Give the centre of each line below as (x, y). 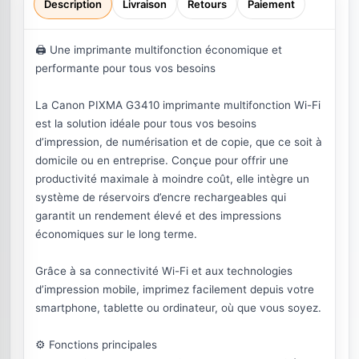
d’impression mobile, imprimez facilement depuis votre (175, 289)
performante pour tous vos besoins (125, 68)
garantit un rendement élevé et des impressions (158, 216)
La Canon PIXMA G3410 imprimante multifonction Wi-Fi (178, 105)
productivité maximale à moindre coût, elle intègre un (172, 179)
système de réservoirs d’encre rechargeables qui (161, 197)
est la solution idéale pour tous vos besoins (146, 123)
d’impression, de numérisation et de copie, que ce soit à (179, 142)
